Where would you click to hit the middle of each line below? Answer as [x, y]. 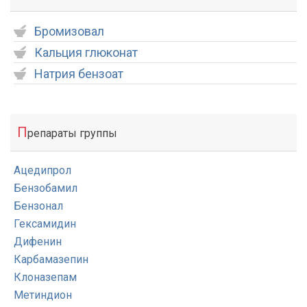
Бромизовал [69, 31]
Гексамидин [45, 224]
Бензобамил [46, 188]
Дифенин [38, 242]
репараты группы [72, 133]
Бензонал [38, 206]
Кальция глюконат [86, 52]
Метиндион [43, 295]
